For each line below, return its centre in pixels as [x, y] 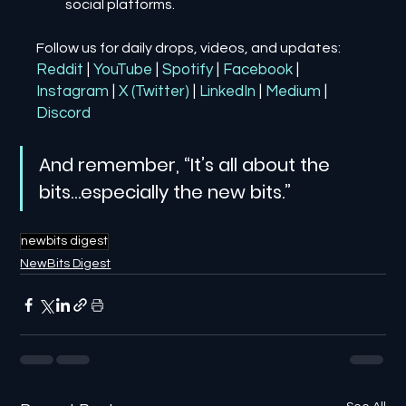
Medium [294, 92]
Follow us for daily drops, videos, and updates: [189, 48]
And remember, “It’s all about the [187, 165]
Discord [64, 113]
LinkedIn [228, 92]
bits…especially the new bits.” [165, 192]
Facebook [258, 70]
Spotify [188, 70]
